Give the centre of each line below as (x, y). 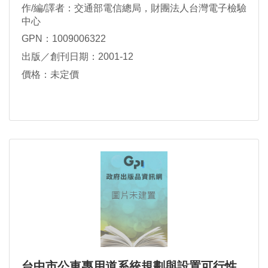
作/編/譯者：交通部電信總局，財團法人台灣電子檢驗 (134, 8)
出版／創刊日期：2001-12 (77, 57)
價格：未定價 (50, 75)
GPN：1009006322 (64, 39)
